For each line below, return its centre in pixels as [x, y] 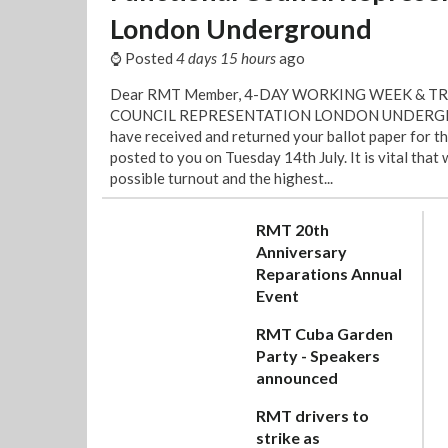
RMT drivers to [312, 415]
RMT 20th [292, 229]
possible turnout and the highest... [221, 178]
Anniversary [301, 251]
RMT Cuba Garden [324, 333]
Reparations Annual [329, 273]
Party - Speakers [318, 355]
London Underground [240, 28]
